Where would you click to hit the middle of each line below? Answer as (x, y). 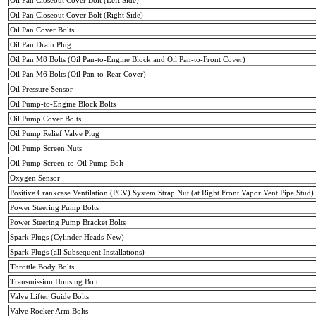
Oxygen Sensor (35, 177)
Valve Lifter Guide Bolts (49, 296)
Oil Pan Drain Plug (41, 44)
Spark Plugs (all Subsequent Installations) (77, 251)
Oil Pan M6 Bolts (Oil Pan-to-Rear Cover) (78, 74)
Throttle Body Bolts (42, 266)
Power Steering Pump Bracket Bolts (68, 222)
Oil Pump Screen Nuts (46, 148)
